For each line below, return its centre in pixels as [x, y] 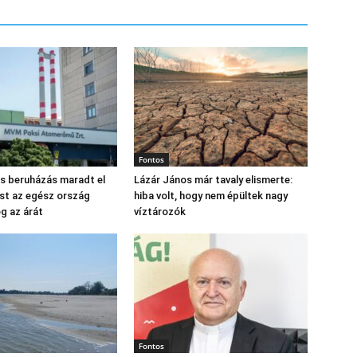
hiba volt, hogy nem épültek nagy [211, 196]
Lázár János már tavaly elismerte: [213, 180]
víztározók [160, 212]
